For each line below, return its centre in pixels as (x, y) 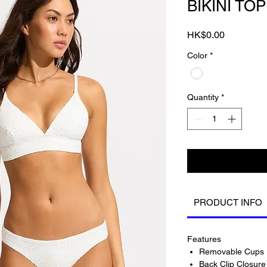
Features (204, 239)
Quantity (203, 97)
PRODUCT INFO (228, 203)
